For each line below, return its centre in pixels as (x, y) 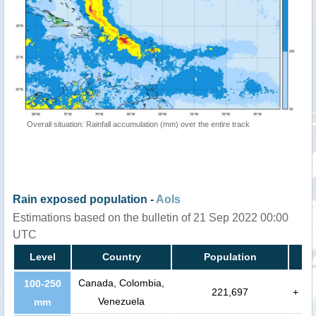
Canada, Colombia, (121, 283)
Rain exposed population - (84, 200)
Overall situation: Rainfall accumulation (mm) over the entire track (138, 124)
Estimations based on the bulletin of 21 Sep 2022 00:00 (151, 218)
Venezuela (121, 302)
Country (121, 257)
